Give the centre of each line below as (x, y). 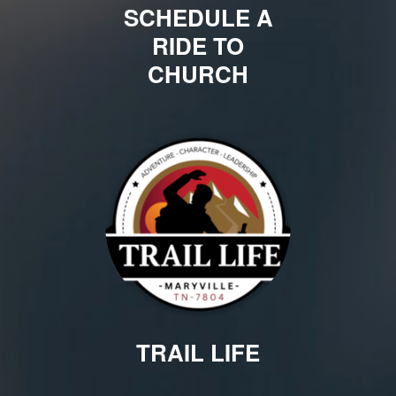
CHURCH (198, 73)
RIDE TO (198, 45)
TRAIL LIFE (198, 352)
